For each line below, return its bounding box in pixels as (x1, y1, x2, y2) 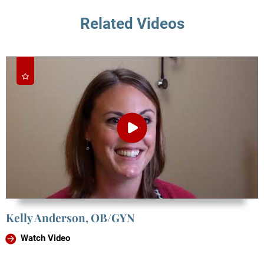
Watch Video (20, 233, 70, 244)
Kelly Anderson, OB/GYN (6, 209, 135, 225)
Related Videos (80, 14, 184, 32)
